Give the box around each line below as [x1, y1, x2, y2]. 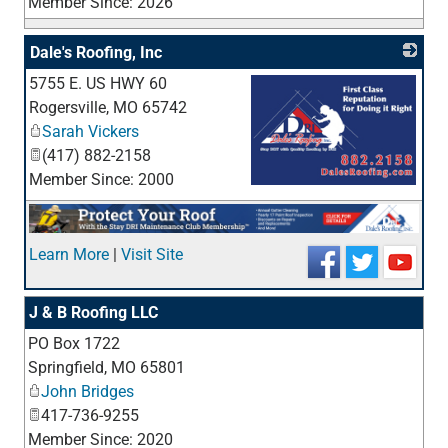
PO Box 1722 [28, 334, 120, 354]
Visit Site [121, 245, 183, 265]
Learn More [29, 245, 109, 265]
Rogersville [29, 98, 106, 118]
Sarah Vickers [42, 122, 139, 142]
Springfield [28, 358, 104, 378]
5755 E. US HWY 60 [29, 74, 167, 94]
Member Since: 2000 [29, 170, 174, 190]
